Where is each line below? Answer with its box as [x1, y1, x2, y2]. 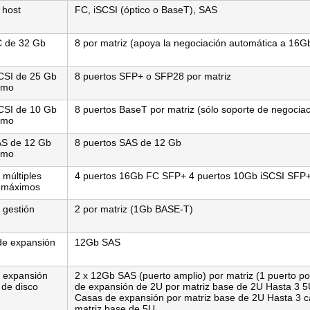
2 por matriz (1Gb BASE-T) [75, 203, 193, 215]
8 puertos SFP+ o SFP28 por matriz [75, 71, 231, 82]
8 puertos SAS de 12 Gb [75, 137, 181, 148]
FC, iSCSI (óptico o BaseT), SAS [75, 4, 217, 15]
